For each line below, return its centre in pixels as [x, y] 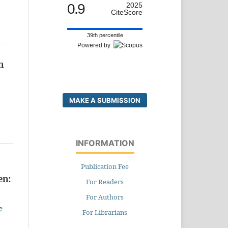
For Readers [105, 181]
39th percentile [105, 35]
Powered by [95, 45]
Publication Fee [105, 166]
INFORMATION [105, 143]
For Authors [105, 197]
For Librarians [105, 212]
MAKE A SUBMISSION [105, 100]
